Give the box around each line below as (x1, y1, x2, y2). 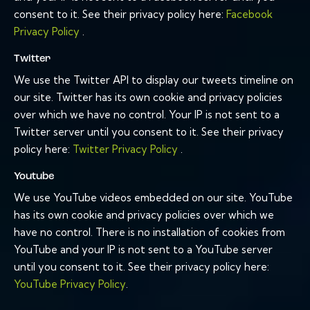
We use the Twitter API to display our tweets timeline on (14, 73, 293, 87)
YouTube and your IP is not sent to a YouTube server (14, 243, 273, 257)
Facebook (226, 8, 273, 21)
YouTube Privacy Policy (14, 277, 126, 291)
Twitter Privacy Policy (73, 143, 181, 156)
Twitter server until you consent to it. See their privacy (14, 125, 284, 139)
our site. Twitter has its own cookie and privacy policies (14, 91, 282, 104)
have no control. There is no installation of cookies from (14, 226, 285, 239)
